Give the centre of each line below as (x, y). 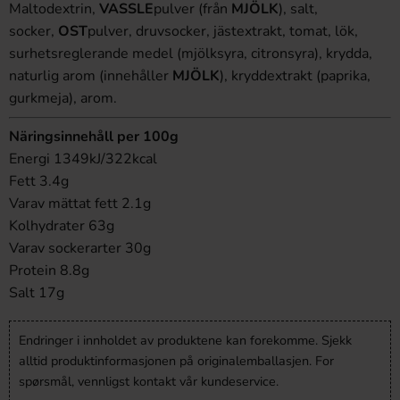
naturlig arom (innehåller (91, 76)
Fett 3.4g (39, 181)
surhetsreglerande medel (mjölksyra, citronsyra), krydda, (191, 54)
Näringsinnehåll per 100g (94, 137)
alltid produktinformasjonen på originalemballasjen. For (176, 361)
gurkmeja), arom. (63, 98)
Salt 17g (37, 293)
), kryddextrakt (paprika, (295, 76)
